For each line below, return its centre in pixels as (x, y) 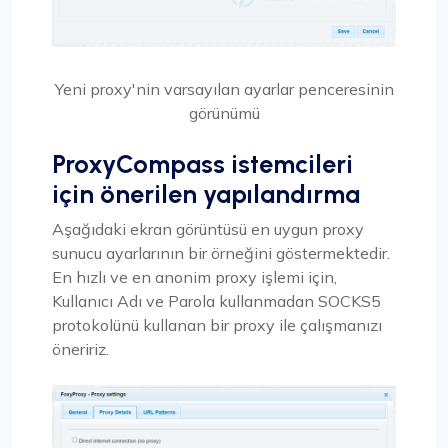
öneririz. (80, 349)
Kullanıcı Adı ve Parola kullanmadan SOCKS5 (216, 301)
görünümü (224, 113)
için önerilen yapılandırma (206, 194)
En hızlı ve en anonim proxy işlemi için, (194, 277)
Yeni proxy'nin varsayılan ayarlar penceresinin (224, 89)
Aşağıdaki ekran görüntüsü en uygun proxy (208, 229)
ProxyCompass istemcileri (202, 164)
